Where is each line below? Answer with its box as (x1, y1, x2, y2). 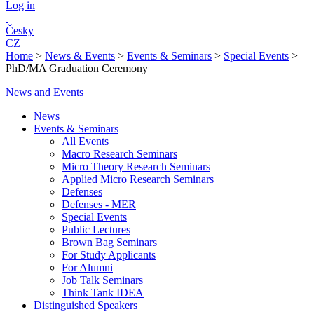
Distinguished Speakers (34, 299, 137, 311)
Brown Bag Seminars (62, 236, 157, 248)
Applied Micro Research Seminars (62, 173, 214, 185)
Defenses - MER (62, 198, 136, 210)
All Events (62, 135, 109, 147)
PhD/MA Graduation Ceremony (6, 62, 148, 74)
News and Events (6, 86, 83, 98)
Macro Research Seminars (62, 148, 177, 160)
